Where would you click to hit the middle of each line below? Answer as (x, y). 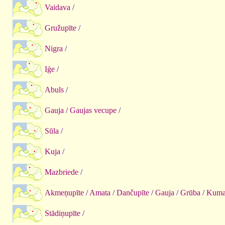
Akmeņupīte (64, 192)
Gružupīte (61, 28)
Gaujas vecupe (93, 110)
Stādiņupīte (63, 213)
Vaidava (58, 7)
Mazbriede (62, 172)
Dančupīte (133, 192)
